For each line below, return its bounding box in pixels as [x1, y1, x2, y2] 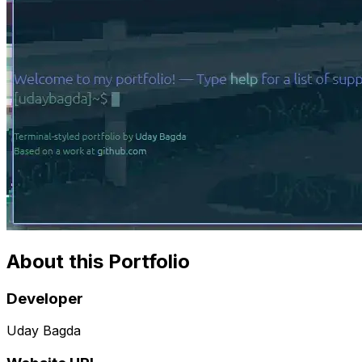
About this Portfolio [6, 249, 190, 273]
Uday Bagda [6, 322, 81, 339]
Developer [6, 288, 83, 308]
